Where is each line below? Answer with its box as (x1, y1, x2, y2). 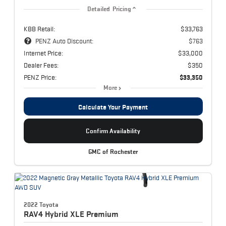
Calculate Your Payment (78, 103, 148, 111)
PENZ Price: (23, 73, 56, 82)
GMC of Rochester (88, 148, 138, 155)
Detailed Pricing (87, 6, 132, 13)
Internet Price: (23, 49, 63, 58)
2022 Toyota (23, 200, 59, 208)
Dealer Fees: (23, 61, 59, 70)
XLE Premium (70, 209, 119, 218)
